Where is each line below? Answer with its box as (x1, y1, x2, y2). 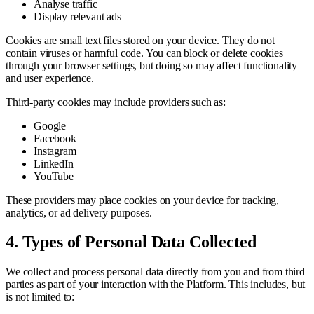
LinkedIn (34, 157, 74, 170)
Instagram (34, 144, 76, 157)
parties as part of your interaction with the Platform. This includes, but (6, 278, 306, 291)
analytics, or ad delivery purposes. (6, 206, 152, 219)
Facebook (34, 132, 76, 144)
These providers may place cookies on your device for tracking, (6, 193, 280, 206)
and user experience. (6, 71, 94, 84)
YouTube (34, 170, 74, 182)
